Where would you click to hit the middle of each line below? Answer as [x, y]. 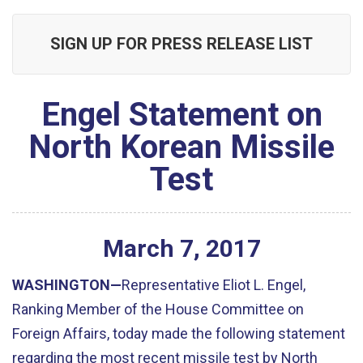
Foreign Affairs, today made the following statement [179, 333]
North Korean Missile [181, 147]
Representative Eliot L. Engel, [214, 284]
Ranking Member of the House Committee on [158, 309]
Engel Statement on [181, 115]
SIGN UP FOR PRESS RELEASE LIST [181, 44]
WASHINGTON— [67, 284]
